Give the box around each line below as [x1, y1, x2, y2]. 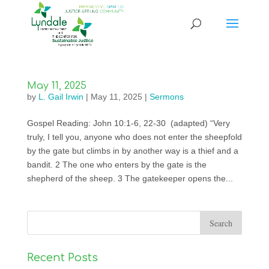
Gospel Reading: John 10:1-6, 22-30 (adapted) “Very [26, 118, 230, 128]
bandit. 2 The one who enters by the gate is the [26, 160, 207, 169]
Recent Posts [26, 252, 98, 264]
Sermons [149, 92, 184, 101]
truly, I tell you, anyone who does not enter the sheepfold [26, 132, 242, 142]
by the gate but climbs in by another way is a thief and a [26, 146, 238, 156]
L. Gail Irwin [38, 92, 83, 101]
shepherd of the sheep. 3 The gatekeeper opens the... [26, 174, 233, 183]
